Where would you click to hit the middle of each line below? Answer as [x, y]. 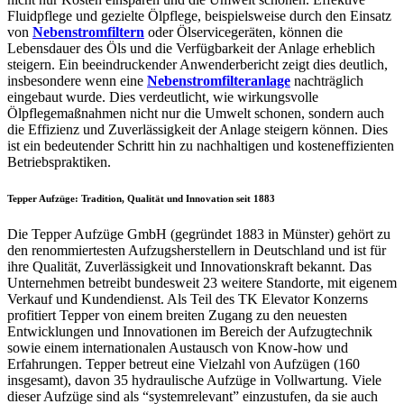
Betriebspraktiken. [59, 161]
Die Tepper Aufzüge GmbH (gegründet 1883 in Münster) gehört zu [199, 234]
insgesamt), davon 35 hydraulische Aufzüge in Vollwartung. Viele [194, 380]
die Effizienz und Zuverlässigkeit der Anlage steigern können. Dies [197, 129]
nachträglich [327, 80]
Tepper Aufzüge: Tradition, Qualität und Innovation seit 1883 [141, 198]
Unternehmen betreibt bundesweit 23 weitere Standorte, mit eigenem [202, 282]
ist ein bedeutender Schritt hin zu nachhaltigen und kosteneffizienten [201, 145]
